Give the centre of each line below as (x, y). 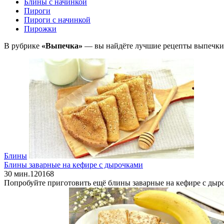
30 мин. (17, 173)
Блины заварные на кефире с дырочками (73, 164)
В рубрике (23, 45)
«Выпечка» (62, 45)
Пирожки (40, 28)
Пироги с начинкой (57, 19)
